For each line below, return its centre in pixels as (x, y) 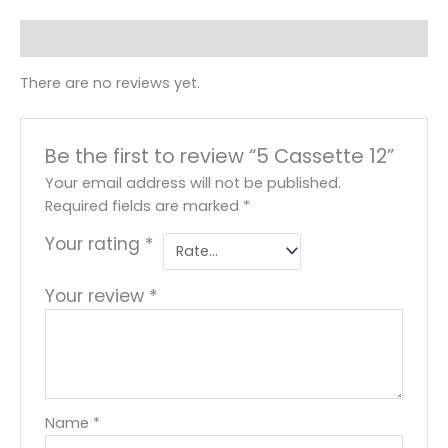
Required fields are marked (144, 205)
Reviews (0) (66, 38)
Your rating (95, 243)
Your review (97, 296)
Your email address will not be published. (193, 182)
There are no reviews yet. (110, 83)
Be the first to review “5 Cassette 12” (220, 155)
